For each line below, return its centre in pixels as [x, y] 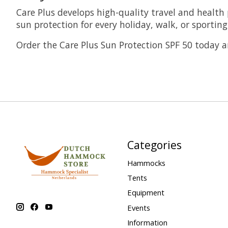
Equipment [146, 193]
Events [138, 207]
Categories [154, 145]
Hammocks [146, 163]
